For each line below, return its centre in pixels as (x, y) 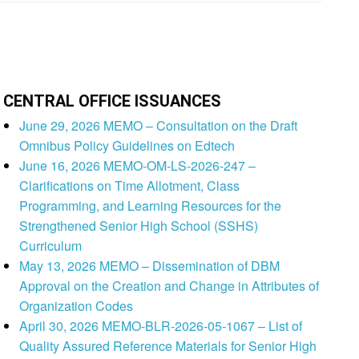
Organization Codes (77, 306)
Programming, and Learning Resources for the (151, 206)
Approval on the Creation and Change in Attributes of (169, 286)
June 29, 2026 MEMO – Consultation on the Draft (159, 126)
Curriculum (51, 246)
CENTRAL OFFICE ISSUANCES (113, 101)
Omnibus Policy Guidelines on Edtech (127, 146)
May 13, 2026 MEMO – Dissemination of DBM (150, 266)
